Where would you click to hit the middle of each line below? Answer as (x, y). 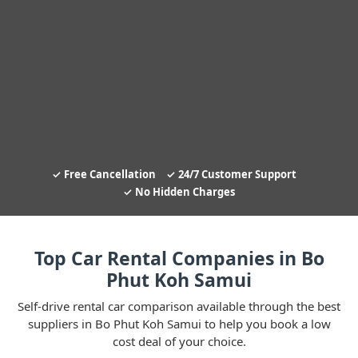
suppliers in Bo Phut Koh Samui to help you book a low (179, 324)
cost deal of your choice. (179, 341)
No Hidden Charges (185, 192)
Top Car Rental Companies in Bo (179, 258)
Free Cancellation (109, 174)
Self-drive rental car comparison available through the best (179, 306)
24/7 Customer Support (237, 174)
